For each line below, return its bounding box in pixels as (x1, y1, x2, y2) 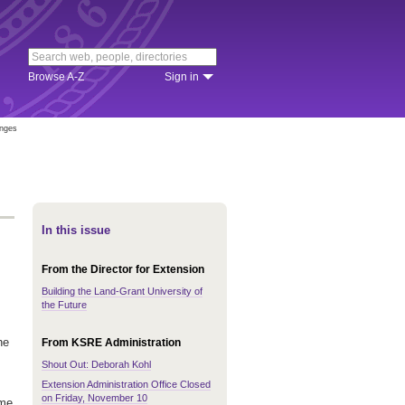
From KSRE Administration (42, 336, 181, 349)
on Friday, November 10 (42, 392, 147, 403)
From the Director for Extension (42, 263, 204, 276)
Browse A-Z (28, 71, 84, 83)
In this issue (42, 223, 110, 237)
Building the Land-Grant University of (42, 286, 202, 297)
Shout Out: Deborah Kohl (42, 359, 151, 370)
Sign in (165, 71, 199, 83)
